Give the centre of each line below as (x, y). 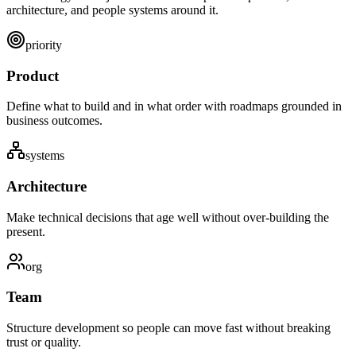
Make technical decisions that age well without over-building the (168, 217)
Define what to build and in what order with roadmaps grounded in (174, 106)
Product (33, 75)
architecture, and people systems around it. (112, 10)
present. (26, 231)
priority (44, 44)
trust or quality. (44, 342)
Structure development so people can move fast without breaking (168, 328)
